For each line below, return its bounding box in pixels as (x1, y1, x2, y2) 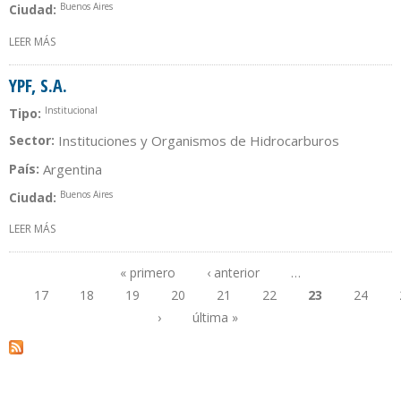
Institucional (45, 103, 98, 116)
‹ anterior (206, 264, 260, 282)
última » (192, 309, 238, 327)
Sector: (9, 131, 58, 149)
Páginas (9, 294, 92, 331)
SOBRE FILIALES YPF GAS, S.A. (55, 33, 198, 49)
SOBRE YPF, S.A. (55, 221, 132, 237)
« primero (119, 264, 175, 282)
